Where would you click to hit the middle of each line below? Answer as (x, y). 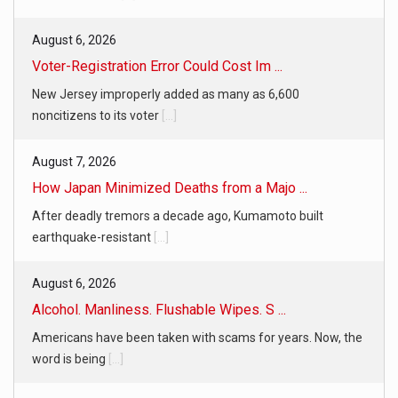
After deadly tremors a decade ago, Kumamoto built (178, 216)
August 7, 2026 (74, 162)
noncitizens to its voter (97, 116)
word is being (70, 359)
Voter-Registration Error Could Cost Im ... (157, 67)
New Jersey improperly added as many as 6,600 (166, 95)
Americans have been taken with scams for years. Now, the (197, 338)
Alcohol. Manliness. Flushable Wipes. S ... (159, 310)
